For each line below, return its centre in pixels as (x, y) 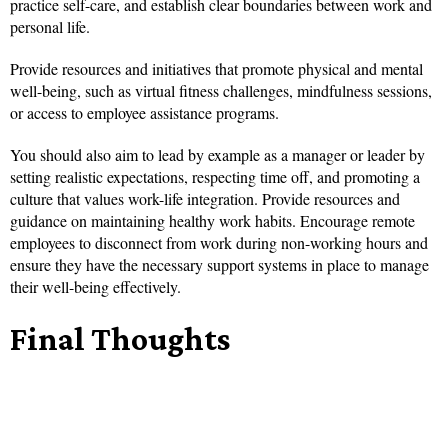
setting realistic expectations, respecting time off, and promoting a (215, 177)
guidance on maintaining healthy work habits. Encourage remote (212, 221)
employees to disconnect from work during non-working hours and (219, 243)
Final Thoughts (120, 339)
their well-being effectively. (95, 287)
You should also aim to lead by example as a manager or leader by (217, 155)
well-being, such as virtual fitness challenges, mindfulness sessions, (221, 91)
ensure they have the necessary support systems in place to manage (219, 265)
